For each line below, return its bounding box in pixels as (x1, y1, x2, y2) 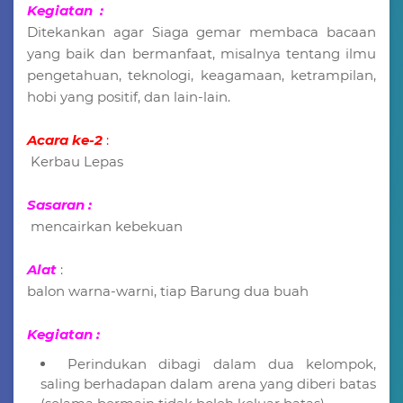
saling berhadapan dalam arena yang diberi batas (40, 374, 376, 392)
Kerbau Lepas (27, 152, 123, 170)
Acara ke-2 (27, 130, 106, 148)
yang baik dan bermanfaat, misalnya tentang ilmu (27, 44, 376, 62)
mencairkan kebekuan (27, 217, 183, 235)
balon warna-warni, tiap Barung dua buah (27, 282, 309, 300)
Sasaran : (27, 195, 92, 213)
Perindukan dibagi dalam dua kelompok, (67, 354, 377, 372)
